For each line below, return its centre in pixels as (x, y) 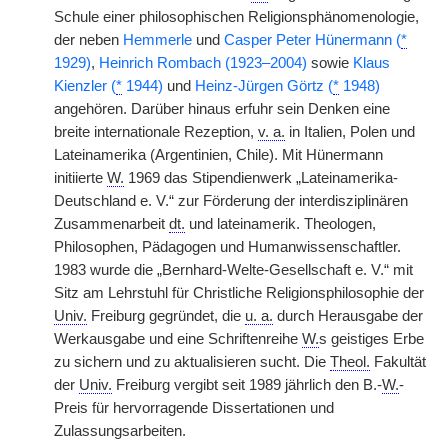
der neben (88, 40)
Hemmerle (157, 40)
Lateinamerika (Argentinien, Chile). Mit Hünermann (218, 155)
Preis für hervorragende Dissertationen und (194, 408)
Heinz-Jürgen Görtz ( (264, 86)
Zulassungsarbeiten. (120, 431)
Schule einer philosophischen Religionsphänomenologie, (236, 17)
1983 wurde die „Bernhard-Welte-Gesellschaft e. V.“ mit (233, 270)
